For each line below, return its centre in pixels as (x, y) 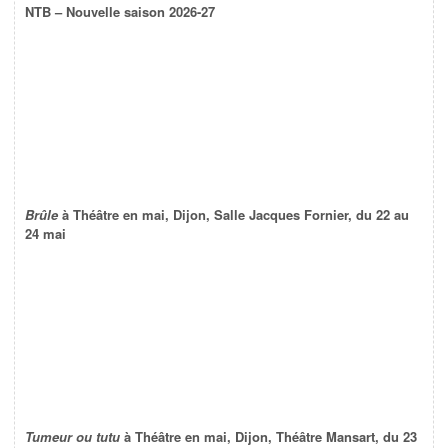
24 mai (45, 234)
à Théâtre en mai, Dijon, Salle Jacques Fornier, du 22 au (233, 215)
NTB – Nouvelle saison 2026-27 (120, 12)
